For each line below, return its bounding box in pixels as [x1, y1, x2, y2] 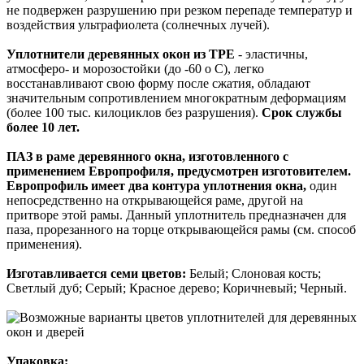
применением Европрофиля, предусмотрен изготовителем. [6, 163, 351, 178]
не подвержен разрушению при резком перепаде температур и [6, 2, 353, 17]
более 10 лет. [6, 119, 80, 134]
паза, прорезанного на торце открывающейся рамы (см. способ [6, 222, 356, 236]
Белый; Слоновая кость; [186, 266, 321, 280]
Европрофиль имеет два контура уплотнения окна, [6, 178, 306, 193]
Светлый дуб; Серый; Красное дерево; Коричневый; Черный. [6, 280, 347, 295]
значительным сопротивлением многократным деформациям [6, 90, 346, 105]
